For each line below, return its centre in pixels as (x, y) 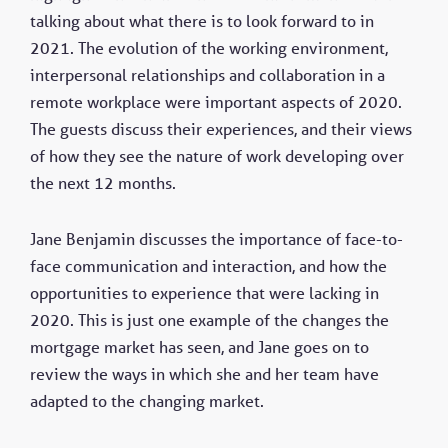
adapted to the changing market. (147, 401)
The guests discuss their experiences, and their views (221, 129)
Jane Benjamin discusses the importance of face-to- (216, 239)
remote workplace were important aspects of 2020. (216, 102)
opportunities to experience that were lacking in (204, 293)
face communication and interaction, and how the (208, 266)
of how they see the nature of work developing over (217, 156)
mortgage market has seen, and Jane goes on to (199, 347)
